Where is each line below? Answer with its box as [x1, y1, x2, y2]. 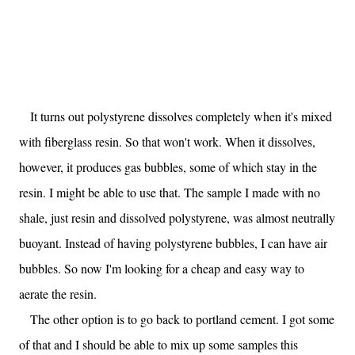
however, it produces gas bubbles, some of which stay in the [19, 158, 317, 175]
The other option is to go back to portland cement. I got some [19, 311, 334, 327]
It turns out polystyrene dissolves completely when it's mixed [19, 108, 332, 124]
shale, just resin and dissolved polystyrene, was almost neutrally [19, 209, 335, 226]
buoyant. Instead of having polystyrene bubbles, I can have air [19, 235, 327, 251]
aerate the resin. [19, 285, 97, 302]
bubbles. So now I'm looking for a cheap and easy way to [19, 260, 304, 277]
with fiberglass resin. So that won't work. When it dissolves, [19, 133, 315, 150]
